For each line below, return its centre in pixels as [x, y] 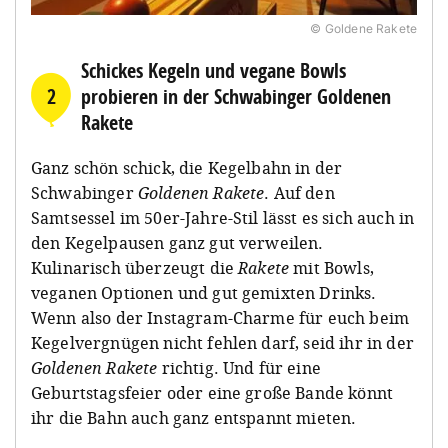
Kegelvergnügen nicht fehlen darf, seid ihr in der [222, 342]
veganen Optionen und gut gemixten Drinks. [204, 292]
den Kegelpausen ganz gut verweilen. [177, 242]
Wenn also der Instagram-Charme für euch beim [220, 317]
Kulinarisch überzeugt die [135, 267]
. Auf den [299, 192]
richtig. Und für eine [239, 367]
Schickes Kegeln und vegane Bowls [213, 70]
